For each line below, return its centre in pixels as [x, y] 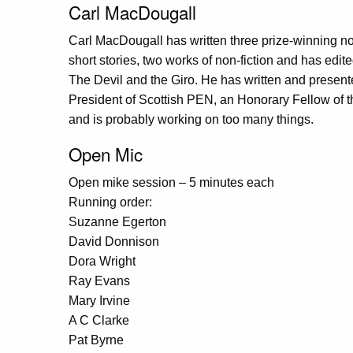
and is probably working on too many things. [191, 119]
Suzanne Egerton [117, 221]
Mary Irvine [99, 300]
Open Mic [106, 153]
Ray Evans [99, 281]
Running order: [110, 202]
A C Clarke [99, 320]
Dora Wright [102, 261]
